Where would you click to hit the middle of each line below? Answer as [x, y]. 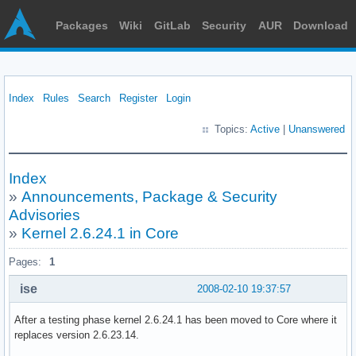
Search [94, 98]
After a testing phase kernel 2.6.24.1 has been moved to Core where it [176, 319]
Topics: [232, 129]
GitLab [172, 25]
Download [320, 25]
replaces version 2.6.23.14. [77, 335]
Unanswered [317, 129]
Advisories [44, 215]
